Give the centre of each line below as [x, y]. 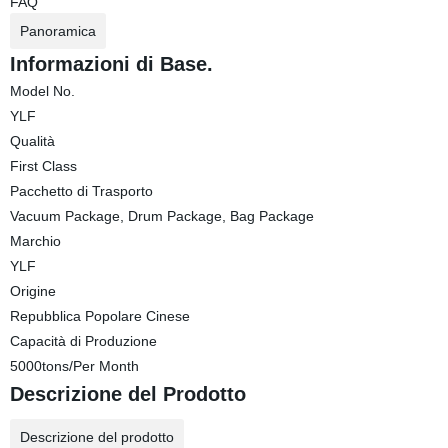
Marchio [35, 241]
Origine [32, 291]
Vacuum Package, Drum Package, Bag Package [161, 216]
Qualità [32, 141]
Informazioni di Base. [111, 64]
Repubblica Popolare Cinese [99, 316]
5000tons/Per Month [74, 366]
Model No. [42, 91]
